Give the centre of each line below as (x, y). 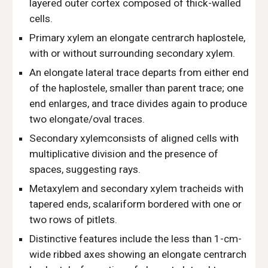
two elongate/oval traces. (89, 119)
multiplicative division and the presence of (124, 154)
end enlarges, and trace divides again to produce (138, 103)
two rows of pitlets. (74, 220)
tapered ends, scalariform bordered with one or (136, 204)
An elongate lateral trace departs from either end (139, 72)
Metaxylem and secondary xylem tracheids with (137, 188)
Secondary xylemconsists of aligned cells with (134, 138)
